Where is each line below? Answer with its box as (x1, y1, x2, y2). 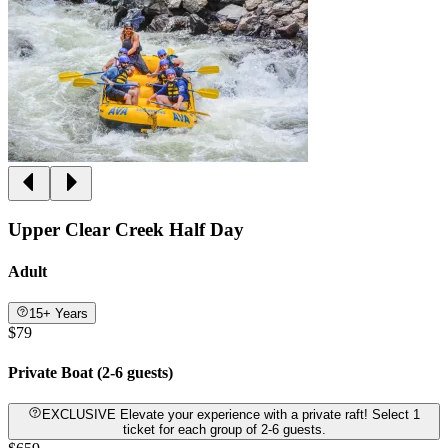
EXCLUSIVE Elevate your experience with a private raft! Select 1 (41, 407, 120, 423)
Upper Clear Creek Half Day (8, 219, 244, 241)
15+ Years (29, 306, 89, 322)
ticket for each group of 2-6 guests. (122, 422, 326, 438)
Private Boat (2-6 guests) (8, 363, 173, 381)
